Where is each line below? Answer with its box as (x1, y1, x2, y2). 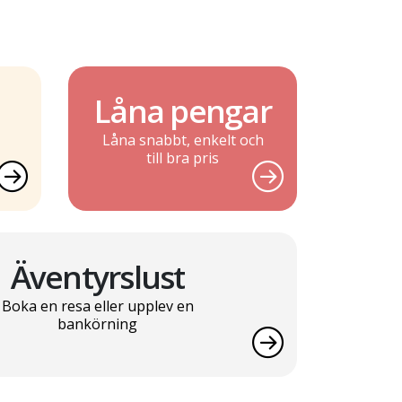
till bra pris (146, 148, 219, 169)
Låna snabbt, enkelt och (101, 130, 264, 151)
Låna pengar (94, 90, 271, 133)
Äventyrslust (10, 256, 185, 299)
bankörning (57, 314, 137, 335)
